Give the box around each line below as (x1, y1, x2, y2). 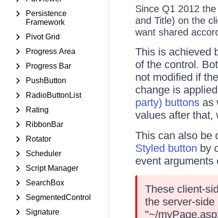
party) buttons (135, 96, 200, 109)
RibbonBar (26, 120, 63, 128)
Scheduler (26, 149, 61, 158)
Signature (26, 208, 59, 216)
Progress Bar (26, 62, 71, 70)
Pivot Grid (26, 33, 60, 41)
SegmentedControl (26, 193, 91, 201)
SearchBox (26, 179, 64, 187)
